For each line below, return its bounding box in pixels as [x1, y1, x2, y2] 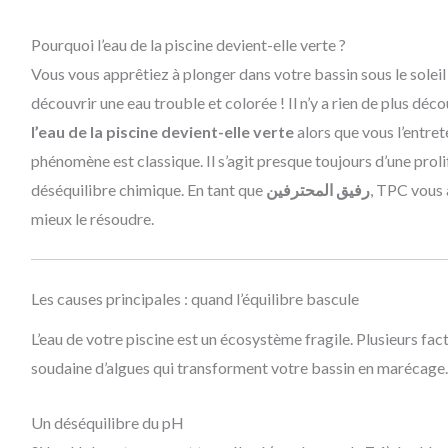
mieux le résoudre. [30, 209, 154, 229]
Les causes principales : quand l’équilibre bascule [30, 288, 359, 308]
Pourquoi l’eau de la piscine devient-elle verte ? [30, 35, 346, 55]
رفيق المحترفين [265, 180, 370, 200]
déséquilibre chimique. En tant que [30, 180, 266, 200]
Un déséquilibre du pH [30, 412, 184, 432]
